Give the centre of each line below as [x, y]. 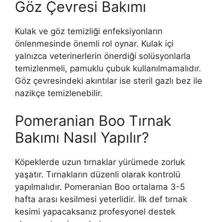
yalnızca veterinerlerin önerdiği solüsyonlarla [103, 56]
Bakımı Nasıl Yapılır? [82, 137]
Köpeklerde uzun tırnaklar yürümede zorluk [100, 162]
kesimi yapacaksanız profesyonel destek [95, 211]
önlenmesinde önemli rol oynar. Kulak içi [94, 44]
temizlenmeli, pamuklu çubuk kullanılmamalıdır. [108, 69]
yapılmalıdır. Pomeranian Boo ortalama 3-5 [100, 187]
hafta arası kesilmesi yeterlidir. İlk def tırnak [101, 199]
